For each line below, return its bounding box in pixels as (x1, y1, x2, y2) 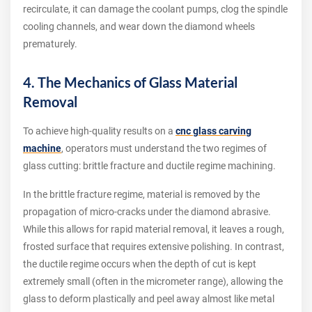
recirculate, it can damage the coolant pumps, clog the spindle (23, 3, 288, 15)
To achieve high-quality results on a (23, 125, 175, 137)
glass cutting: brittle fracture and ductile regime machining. (23, 160, 276, 172)
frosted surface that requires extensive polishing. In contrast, (23, 241, 284, 253)
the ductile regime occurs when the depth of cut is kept (23, 258, 256, 270)
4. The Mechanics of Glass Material (23, 74, 237, 91)
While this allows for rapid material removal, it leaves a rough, (23, 224, 284, 235)
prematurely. (23, 38, 77, 50)
